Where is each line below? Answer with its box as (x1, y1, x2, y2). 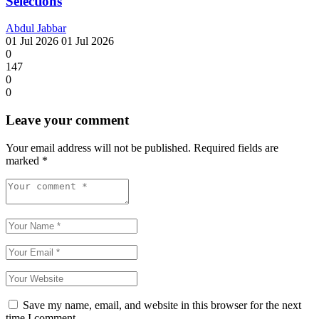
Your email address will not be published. (6, 141, 191, 154)
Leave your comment (6, 113, 129, 128)
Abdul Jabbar (6, 22, 66, 35)
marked (6, 154, 42, 167)
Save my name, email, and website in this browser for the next (23, 298, 301, 311)
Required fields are (194, 141, 278, 154)
